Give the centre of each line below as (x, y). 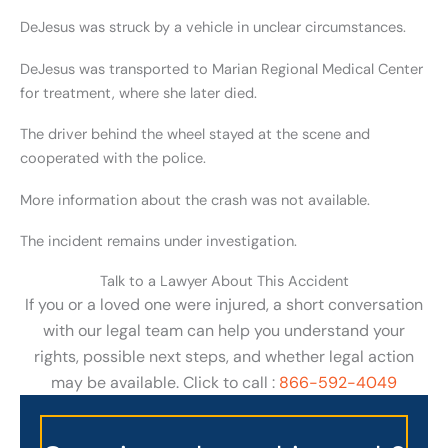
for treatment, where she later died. (138, 93)
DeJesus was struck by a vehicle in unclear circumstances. (213, 28)
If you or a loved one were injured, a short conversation (224, 304)
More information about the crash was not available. (195, 200)
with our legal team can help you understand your (224, 330)
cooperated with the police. (113, 159)
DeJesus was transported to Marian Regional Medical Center (221, 69)
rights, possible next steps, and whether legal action (224, 356)
